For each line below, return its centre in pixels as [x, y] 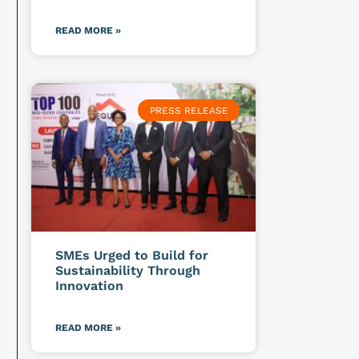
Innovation [91, 286]
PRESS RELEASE [189, 110]
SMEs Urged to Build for [131, 256]
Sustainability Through [127, 271]
